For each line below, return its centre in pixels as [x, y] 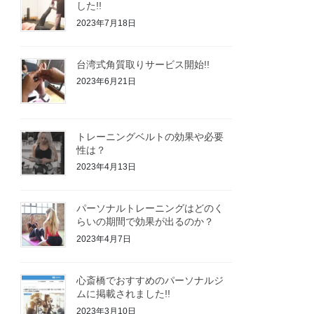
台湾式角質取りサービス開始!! [143, 64]
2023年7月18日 [107, 23]
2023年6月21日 [107, 82]
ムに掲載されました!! [124, 294]
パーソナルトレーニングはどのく [150, 209]
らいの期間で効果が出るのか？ [145, 222]
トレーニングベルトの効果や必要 [150, 136]
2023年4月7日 [104, 239]
